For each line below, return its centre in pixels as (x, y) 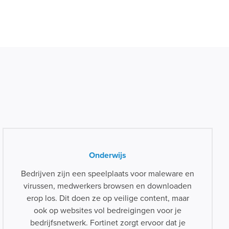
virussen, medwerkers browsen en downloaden (108, 186)
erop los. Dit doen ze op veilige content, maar (108, 198)
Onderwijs (108, 155)
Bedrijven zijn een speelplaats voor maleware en (108, 174)
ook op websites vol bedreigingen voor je (108, 211)
